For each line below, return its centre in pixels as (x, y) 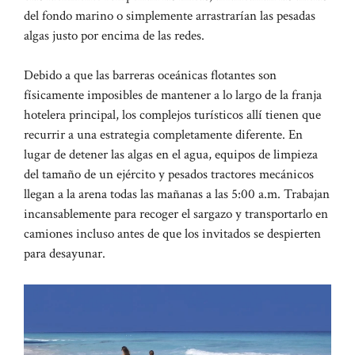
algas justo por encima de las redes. (114, 35)
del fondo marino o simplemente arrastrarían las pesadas (170, 15)
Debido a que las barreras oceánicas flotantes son (150, 76)
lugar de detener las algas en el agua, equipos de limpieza (171, 155)
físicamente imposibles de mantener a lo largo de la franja (173, 95)
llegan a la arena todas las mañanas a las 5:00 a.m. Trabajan (177, 195)
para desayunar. (65, 254)
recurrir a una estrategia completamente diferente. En (163, 135)
